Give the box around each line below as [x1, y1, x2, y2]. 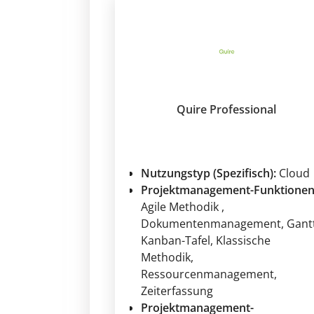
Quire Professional [177, 102, 277, 118]
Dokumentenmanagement [141, 216, 281, 232]
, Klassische [210, 233, 271, 249]
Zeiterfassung [141, 283, 213, 299]
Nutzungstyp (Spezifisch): [141, 165, 276, 182]
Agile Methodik [141, 199, 221, 215]
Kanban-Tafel [141, 233, 210, 249]
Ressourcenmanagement [141, 266, 274, 282]
